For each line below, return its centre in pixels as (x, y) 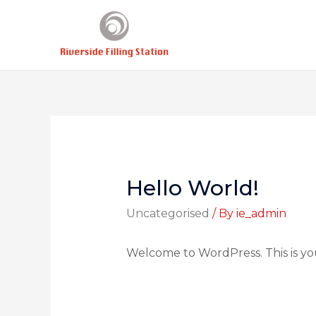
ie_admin (261, 214)
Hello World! (192, 188)
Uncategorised (168, 214)
